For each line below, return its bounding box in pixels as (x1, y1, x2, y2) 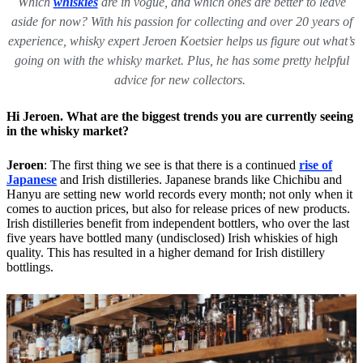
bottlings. (6, 260, 57, 274)
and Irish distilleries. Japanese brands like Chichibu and (57, 173, 342, 186)
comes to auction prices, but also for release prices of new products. (6, 202, 350, 216)
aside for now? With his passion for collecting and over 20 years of (11, 15, 352, 28)
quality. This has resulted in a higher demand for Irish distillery (6, 246, 325, 259)
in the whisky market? (6, 124, 129, 138)
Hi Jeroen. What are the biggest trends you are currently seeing (6, 109, 353, 123)
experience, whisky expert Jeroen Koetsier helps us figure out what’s (8, 34, 355, 48)
